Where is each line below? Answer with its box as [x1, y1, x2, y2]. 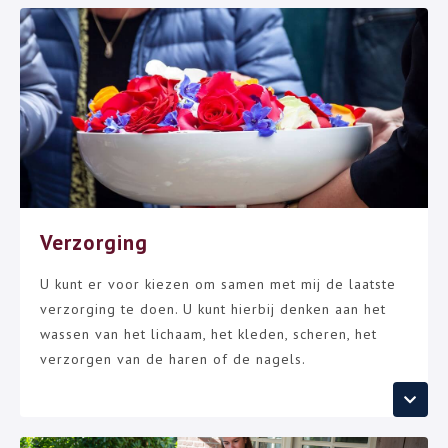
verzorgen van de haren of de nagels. [40, 350, 306, 368]
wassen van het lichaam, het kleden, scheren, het [40, 325, 377, 343]
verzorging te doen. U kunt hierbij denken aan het [40, 300, 386, 318]
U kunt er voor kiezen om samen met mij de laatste [40, 275, 396, 293]
